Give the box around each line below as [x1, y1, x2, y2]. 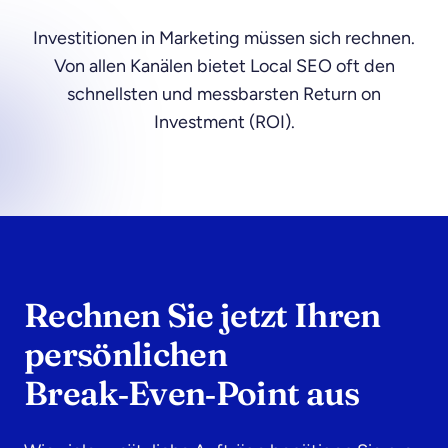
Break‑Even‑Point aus [24, 373, 360, 413]
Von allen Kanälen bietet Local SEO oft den [53, 55, 395, 77]
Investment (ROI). [153, 111, 295, 133]
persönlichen [24, 334, 228, 374]
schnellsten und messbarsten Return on [67, 83, 381, 105]
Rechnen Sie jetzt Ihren [24, 295, 381, 335]
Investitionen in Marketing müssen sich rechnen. [33, 27, 415, 49]
